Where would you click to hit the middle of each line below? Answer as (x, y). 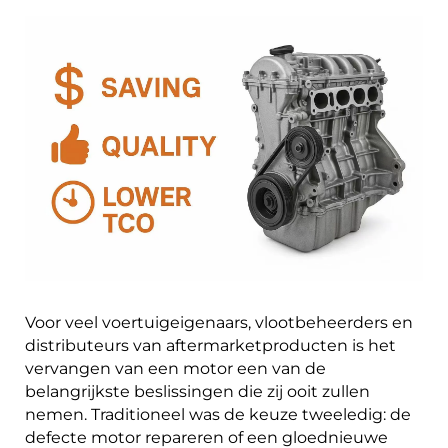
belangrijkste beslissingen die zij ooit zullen (197, 392)
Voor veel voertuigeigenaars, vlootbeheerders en (219, 323)
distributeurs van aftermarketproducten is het (210, 346)
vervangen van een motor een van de (175, 369)
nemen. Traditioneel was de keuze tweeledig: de (218, 415)
